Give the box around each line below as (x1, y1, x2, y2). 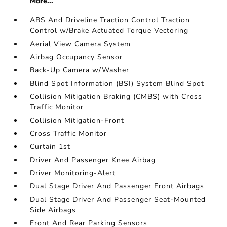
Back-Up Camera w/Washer (30, 65, 130, 75)
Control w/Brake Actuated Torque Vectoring (30, 26, 189, 35)
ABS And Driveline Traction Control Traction (30, 15, 191, 25)
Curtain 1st (30, 142, 71, 152)
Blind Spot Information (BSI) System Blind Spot (30, 79, 205, 88)
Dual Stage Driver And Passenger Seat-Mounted (30, 195, 206, 204)
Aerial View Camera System (30, 39, 131, 49)
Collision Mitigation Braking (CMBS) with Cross (30, 92, 203, 101)
